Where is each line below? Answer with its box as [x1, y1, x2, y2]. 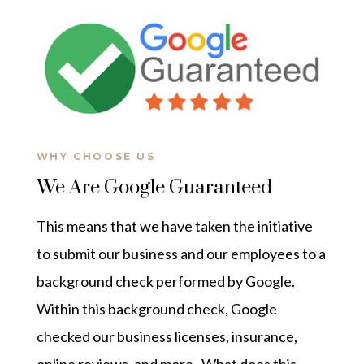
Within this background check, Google [36, 300, 277, 318]
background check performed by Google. [36, 272, 295, 291]
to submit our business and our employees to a [36, 245, 326, 263]
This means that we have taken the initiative [36, 217, 313, 236]
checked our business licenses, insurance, [36, 327, 297, 346]
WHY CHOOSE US [36, 150, 156, 163]
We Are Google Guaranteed [36, 175, 272, 201]
